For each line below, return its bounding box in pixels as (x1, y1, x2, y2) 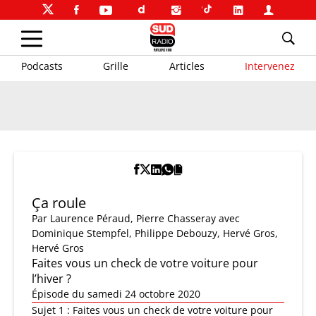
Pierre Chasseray (136, 212, 216, 225)
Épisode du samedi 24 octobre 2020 (32, 287, 200, 300)
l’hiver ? (32, 271, 71, 286)
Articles (169, 59, 205, 73)
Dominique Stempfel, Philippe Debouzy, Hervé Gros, (32, 226, 278, 240)
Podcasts (21, 59, 63, 73)
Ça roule (32, 193, 86, 212)
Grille (103, 59, 129, 73)
